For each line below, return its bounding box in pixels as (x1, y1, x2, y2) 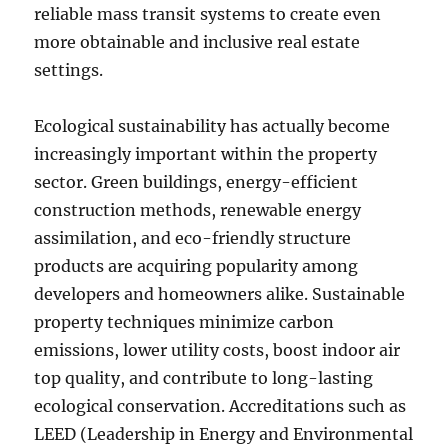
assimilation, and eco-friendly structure (34, 228, 352, 248)
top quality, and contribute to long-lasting (34, 368, 374, 388)
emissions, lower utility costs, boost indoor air (34, 340, 401, 360)
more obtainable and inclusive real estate (34, 32, 361, 52)
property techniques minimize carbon (34, 312, 335, 332)
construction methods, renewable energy (34, 200, 362, 220)
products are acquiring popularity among (34, 256, 359, 276)
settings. (34, 60, 104, 80)
